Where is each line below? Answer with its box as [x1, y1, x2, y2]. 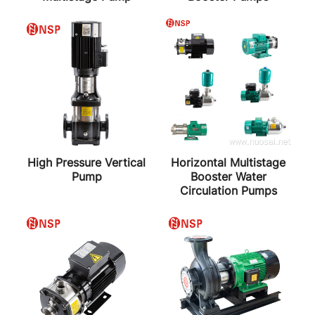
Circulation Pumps [179, 183, 277, 198]
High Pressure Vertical [27, 155, 146, 169]
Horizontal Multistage [171, 155, 286, 169]
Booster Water [190, 169, 266, 184]
